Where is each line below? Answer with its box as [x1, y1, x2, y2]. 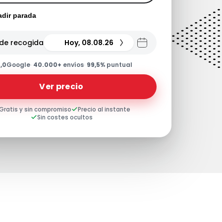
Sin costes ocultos [37, 113, 93, 121]
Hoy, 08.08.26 [64, 37, 113, 48]
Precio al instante [78, 105, 130, 113]
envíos [61, 60, 84, 69]
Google [6, 60, 30, 69]
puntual [105, 60, 132, 69]
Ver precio [39, 80, 84, 92]
